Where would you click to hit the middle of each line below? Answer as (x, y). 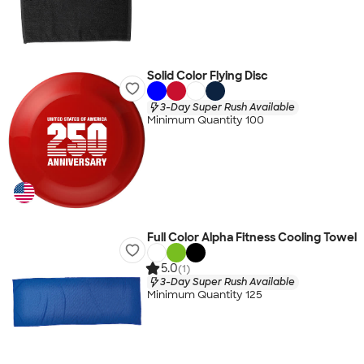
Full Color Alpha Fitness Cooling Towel (251, 237)
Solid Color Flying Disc (207, 76)
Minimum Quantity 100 (205, 120)
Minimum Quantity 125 (204, 295)
